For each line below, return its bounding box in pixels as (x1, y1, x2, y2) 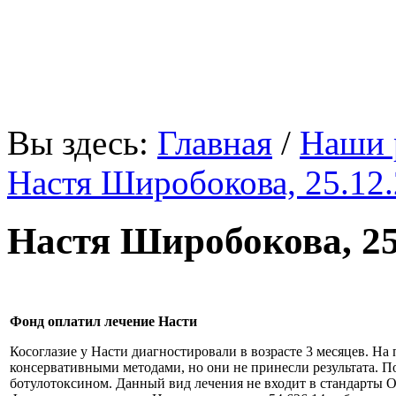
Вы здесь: (7, 123, 157, 162)
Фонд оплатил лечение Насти (10, 314, 197, 330)
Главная (157, 123, 272, 162)
